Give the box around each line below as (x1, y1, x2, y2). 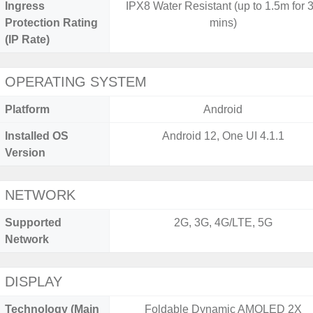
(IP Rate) (5, 34, 50, 45)
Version (5, 147, 45, 159)
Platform (5, 103, 50, 115)
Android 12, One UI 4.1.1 (161, 130, 284, 142)
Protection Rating (5, 17, 98, 29)
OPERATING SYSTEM (5, 74, 147, 89)
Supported (5, 217, 61, 228)
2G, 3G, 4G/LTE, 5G (173, 217, 272, 228)
